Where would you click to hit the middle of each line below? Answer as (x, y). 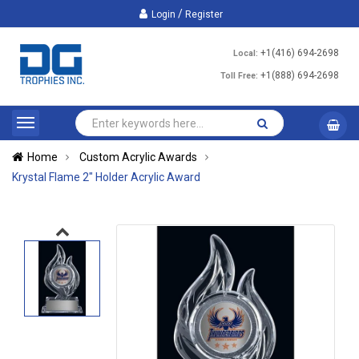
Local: (246, 53)
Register (204, 14)
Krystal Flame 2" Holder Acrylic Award (106, 177)
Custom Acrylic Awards (138, 157)
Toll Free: (239, 76)
